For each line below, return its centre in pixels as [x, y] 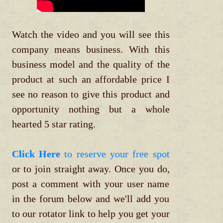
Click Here [36, 154]
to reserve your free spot [115, 154]
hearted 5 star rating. [54, 124]
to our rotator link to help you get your [91, 214]
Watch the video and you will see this [91, 35]
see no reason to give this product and [91, 94]
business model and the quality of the [91, 64]
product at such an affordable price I [91, 79]
